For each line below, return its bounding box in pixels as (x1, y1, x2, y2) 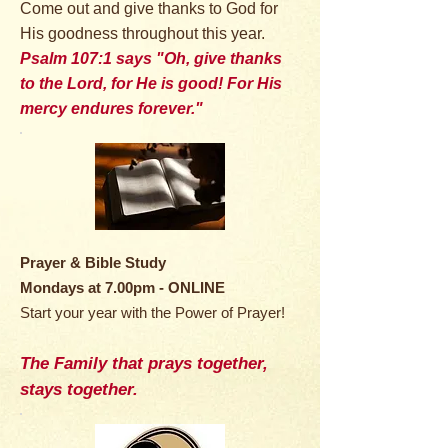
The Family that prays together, (20, 354, 268, 373)
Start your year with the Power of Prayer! (20, 304, 285, 321)
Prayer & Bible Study (20, 254, 166, 271)
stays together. (20, 380, 138, 399)
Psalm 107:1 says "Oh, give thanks (20, 50, 282, 67)
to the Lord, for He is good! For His (20, 75, 282, 92)
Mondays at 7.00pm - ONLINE (20, 279, 225, 296)
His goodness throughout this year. (20, 25, 265, 42)
